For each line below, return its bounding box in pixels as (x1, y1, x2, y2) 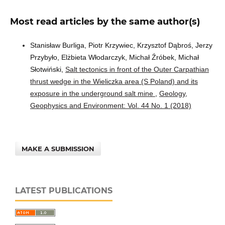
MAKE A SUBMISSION (22, 144, 95, 153)
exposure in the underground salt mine (30, 89, 155, 97)
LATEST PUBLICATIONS (15, 185, 113, 195)
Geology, (159, 89, 187, 97)
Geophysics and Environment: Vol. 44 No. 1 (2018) (30, 101, 191, 109)
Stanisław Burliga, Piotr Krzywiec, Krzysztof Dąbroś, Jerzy (30, 41, 212, 49)
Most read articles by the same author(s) (10, 16, 200, 27)
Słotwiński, (30, 65, 65, 73)
